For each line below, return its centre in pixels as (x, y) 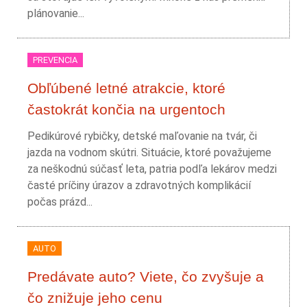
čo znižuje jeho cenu (95, 298)
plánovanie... (56, 13)
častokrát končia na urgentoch (126, 109)
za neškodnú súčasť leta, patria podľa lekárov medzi (152, 169)
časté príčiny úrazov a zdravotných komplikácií (139, 185)
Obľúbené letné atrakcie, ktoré (126, 88)
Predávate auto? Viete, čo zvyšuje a (146, 277)
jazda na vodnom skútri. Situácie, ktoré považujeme (149, 152)
